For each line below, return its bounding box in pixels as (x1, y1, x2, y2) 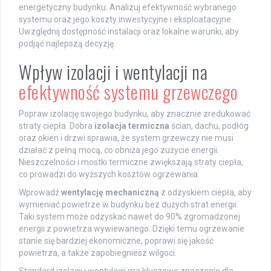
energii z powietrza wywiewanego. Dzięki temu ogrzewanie (19, 224, 244, 234)
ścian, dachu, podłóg (169, 121, 249, 131)
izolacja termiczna (94, 121, 169, 131)
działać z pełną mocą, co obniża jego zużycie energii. (19, 145, 219, 155)
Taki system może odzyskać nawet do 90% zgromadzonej (19, 212, 240, 222)
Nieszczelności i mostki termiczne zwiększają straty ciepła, (19, 157, 243, 168)
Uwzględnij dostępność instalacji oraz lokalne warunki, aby (19, 27, 239, 37)
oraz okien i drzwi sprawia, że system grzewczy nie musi (19, 133, 233, 143)
